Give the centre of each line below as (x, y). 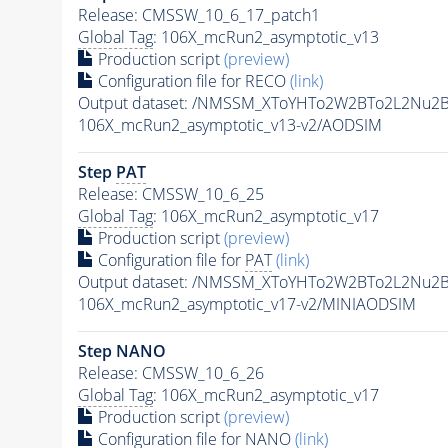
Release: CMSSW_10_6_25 (170, 194)
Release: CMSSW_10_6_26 (170, 373)
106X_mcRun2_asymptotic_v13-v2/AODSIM (229, 125)
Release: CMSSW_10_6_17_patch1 (198, 15)
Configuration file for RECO (191, 81)
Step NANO (121, 351)
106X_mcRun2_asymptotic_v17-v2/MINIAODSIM (246, 304)
